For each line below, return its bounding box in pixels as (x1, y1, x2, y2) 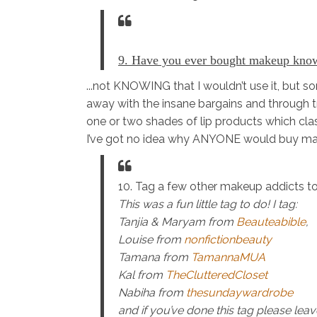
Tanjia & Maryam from (118, 215, 236, 229)
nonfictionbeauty (184, 233, 272, 247)
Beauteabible (236, 215, 306, 229)
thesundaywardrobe (186, 286, 293, 300)
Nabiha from (118, 286, 186, 300)
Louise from (118, 233, 184, 247)
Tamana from (118, 250, 191, 265)
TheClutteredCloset (166, 268, 267, 282)
